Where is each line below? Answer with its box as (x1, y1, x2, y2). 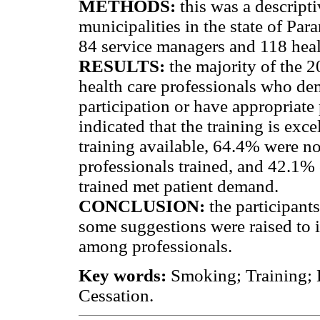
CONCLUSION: (79, 196, 209, 216)
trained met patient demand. (79, 176, 279, 196)
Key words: (79, 266, 171, 286)
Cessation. (79, 286, 154, 306)
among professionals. (79, 236, 232, 256)
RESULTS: (79, 56, 169, 76)
